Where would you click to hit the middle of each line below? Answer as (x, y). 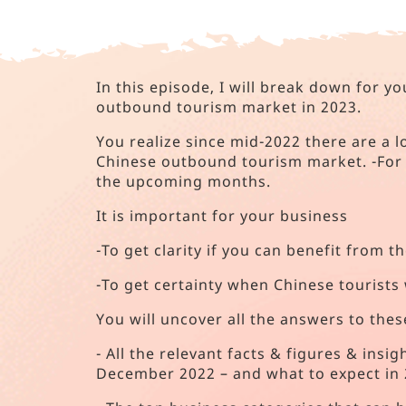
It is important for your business (222, 216)
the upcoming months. (184, 181)
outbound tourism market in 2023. (229, 107)
